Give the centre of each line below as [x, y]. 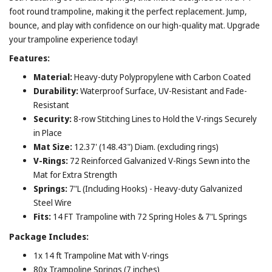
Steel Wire [53, 202]
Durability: [57, 90]
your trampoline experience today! [73, 39]
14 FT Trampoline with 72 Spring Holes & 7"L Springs [150, 216]
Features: [29, 58]
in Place [48, 132]
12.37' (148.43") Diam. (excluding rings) [146, 146]
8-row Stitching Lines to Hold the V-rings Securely [165, 118]
